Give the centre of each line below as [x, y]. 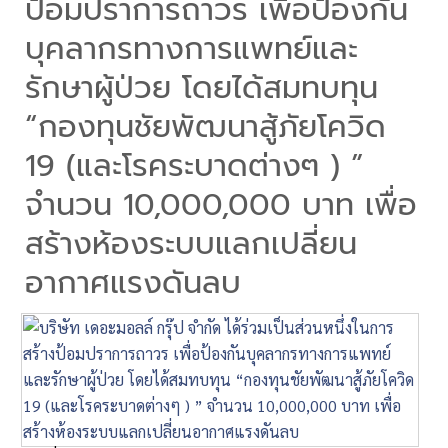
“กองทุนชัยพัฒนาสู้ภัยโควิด [205, 127]
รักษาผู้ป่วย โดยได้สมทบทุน [201, 88]
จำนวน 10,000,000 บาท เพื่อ [221, 205]
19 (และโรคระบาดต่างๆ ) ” [194, 166]
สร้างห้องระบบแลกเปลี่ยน [191, 244]
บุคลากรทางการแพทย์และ [191, 49]
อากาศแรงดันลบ [133, 283]
